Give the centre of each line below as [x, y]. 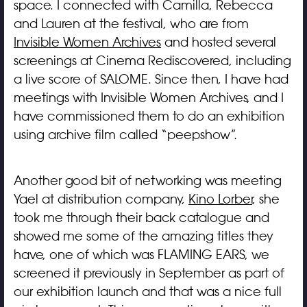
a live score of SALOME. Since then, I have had [151, 79]
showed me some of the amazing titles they [143, 236]
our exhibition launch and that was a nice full [147, 292]
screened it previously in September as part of [149, 273]
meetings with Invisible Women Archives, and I [148, 98]
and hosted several [218, 42]
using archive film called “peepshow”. [125, 135]
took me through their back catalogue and [141, 218]
